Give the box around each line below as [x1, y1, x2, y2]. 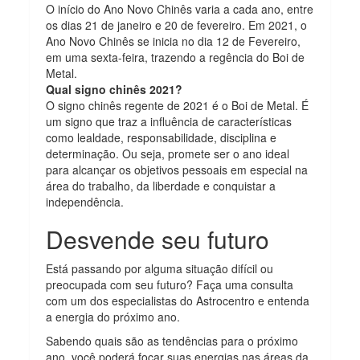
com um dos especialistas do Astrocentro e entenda [46, 292, 310, 309]
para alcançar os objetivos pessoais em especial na [46, 162, 309, 178]
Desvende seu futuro [46, 222, 270, 257]
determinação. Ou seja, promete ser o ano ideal [46, 145, 290, 162]
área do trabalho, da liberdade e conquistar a [46, 178, 276, 194]
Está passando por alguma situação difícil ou [46, 260, 274, 277]
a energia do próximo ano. [46, 309, 181, 325]
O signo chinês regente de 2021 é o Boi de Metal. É [46, 97, 309, 114]
